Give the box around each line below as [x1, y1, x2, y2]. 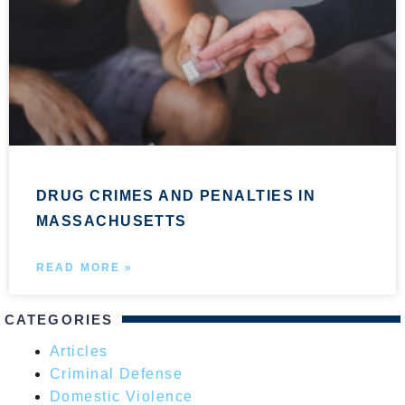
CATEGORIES [5, 311, 113, 327]
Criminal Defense [50, 365, 184, 381]
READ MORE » [36, 260, 134, 274]
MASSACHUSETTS [36, 212, 187, 229]
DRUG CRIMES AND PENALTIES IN [36, 187, 316, 203]
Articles [50, 343, 108, 359]
